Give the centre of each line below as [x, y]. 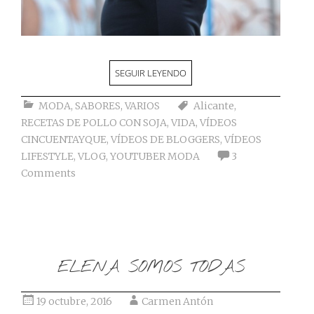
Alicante [214, 105]
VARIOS [142, 105]
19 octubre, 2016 [74, 301]
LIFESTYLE [47, 156]
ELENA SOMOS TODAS [151, 267]
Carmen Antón [177, 301]
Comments [48, 173]
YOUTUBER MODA [155, 156]
